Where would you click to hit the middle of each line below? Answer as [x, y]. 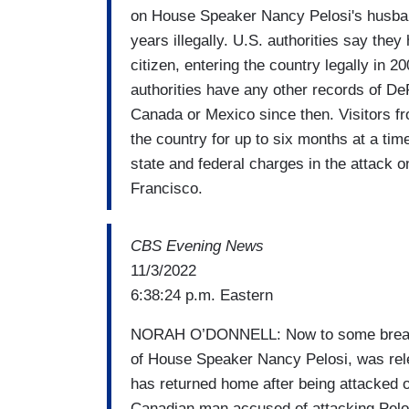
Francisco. [169, 188]
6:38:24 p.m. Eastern [204, 295]
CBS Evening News [197, 246]
